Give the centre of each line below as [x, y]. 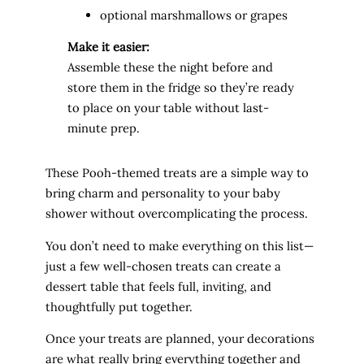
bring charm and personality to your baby [163, 193]
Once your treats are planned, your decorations [180, 339]
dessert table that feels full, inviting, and [158, 286]
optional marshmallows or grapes [193, 15]
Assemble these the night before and [170, 67]
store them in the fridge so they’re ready [180, 88]
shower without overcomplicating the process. [177, 213]
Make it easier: [108, 47]
